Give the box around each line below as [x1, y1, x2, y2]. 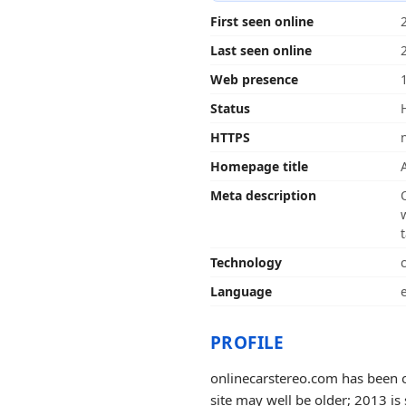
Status [210, 100, 250, 117]
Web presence [210, 71, 298, 88]
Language [210, 283, 272, 300]
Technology [210, 254, 282, 271]
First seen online [210, 13, 314, 30]
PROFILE [210, 331, 285, 354]
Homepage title [210, 158, 308, 175]
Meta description [210, 187, 316, 204]
